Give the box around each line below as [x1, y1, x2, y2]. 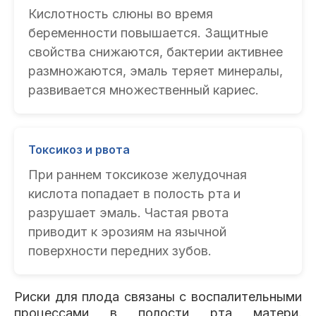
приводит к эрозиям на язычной [28, 224, 226, 239]
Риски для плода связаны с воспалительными [14, 289, 302, 304]
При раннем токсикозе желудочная [28, 167, 247, 182]
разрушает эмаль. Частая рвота [28, 205, 229, 220]
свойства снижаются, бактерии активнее [28, 44, 283, 59]
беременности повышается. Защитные [28, 25, 268, 40]
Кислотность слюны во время [28, 6, 213, 21]
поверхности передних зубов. [28, 243, 212, 258]
